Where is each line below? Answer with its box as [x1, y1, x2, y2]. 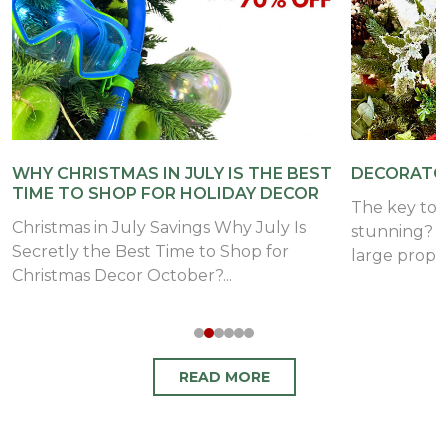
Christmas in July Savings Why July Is [12, 218, 306, 238]
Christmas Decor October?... [12, 266, 232, 286]
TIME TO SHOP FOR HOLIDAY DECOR [12, 184, 319, 204]
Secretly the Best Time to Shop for [12, 242, 289, 262]
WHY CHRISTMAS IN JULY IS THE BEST [12, 164, 332, 184]
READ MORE [178, 368, 270, 387]
